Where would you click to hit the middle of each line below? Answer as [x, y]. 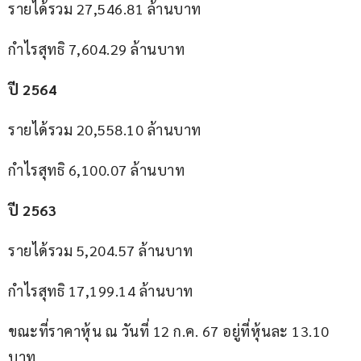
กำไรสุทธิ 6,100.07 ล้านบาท [96, 170]
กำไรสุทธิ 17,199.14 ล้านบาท [101, 291]
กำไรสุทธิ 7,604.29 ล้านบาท [96, 49]
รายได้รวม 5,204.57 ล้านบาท [100, 251]
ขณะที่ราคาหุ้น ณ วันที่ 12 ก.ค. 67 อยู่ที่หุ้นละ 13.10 [170, 331]
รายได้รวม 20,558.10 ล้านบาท [105, 130]
